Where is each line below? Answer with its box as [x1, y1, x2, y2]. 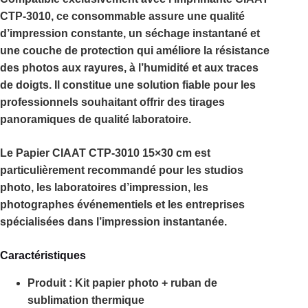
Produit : [27, 277, 72, 289]
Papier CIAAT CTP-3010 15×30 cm [16, 147, 192, 159]
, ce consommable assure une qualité [51, 10, 245, 23]
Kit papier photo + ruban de [72, 277, 217, 289]
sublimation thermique [27, 294, 144, 307]
